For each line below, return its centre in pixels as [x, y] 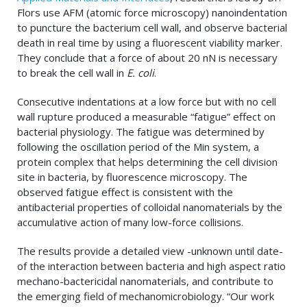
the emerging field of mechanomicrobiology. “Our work [146, 296]
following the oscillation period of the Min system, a [138, 147]
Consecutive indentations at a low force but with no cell [147, 102]
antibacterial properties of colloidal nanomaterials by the [150, 207]
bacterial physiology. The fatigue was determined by [141, 132]
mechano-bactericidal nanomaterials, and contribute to [145, 281]
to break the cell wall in [72, 73]
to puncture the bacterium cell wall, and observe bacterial [152, 28]
